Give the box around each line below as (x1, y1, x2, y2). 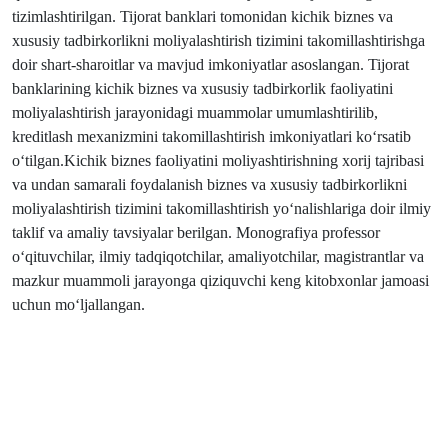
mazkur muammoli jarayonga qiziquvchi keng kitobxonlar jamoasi (12, 272, 429, 290)
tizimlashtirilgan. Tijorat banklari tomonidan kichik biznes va (12, 8, 393, 26)
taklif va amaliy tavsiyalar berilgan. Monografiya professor (12, 224, 380, 242)
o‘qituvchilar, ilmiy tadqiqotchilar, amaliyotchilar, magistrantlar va (12, 248, 424, 266)
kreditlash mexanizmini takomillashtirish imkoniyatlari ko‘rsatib (12, 128, 411, 146)
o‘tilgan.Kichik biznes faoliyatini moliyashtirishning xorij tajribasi (12, 152, 424, 170)
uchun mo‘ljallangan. (12, 296, 145, 314)
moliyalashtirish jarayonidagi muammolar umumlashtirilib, (12, 104, 378, 122)
